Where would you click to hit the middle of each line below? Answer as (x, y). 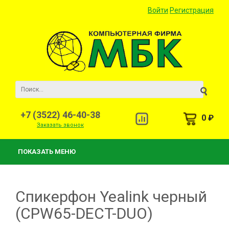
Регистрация (192, 10)
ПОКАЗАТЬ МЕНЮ (47, 152)
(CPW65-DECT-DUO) (84, 213)
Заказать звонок (60, 125)
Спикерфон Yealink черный (111, 197)
